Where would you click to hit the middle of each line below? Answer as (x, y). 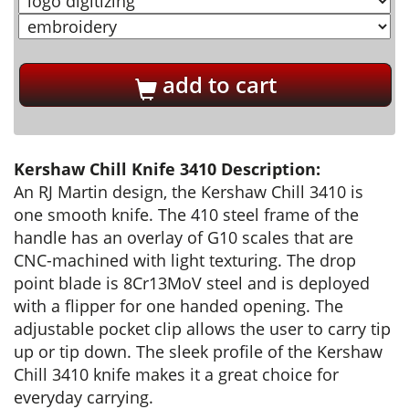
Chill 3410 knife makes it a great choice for (176, 374)
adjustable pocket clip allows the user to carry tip (202, 329)
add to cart (216, 84)
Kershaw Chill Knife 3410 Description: (167, 169)
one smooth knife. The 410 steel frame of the (186, 215)
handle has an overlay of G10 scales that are (184, 237)
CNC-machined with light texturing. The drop (185, 260)
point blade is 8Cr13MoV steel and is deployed (192, 283)
